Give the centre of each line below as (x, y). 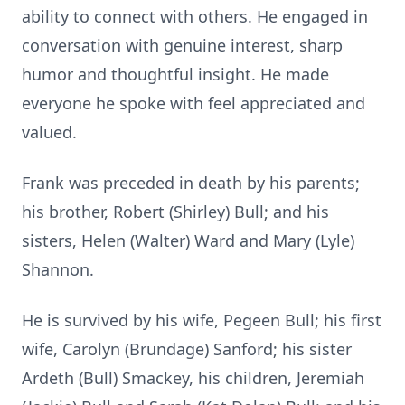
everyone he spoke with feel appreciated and (193, 103)
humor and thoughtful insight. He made (175, 74)
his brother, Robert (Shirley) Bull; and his (175, 212)
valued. (49, 132)
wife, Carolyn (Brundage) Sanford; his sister (187, 349)
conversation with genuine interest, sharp (182, 45)
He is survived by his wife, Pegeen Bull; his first (202, 320)
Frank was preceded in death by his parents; (191, 183)
